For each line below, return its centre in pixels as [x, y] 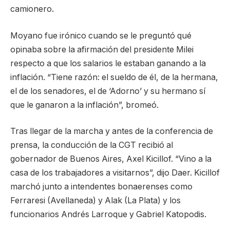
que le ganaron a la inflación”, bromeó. [84, 105]
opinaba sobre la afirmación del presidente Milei [102, 49]
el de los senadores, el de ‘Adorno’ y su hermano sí [108, 91]
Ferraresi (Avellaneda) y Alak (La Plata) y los [95, 201]
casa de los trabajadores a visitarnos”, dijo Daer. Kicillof [115, 173]
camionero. [32, 9]
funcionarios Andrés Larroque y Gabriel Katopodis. [108, 215]
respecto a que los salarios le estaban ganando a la [108, 63]
